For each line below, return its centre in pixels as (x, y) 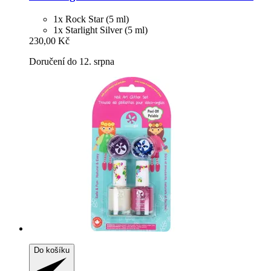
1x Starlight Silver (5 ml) (100, 30)
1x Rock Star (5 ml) (91, 19)
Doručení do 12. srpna (72, 61)
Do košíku (52, 250)
